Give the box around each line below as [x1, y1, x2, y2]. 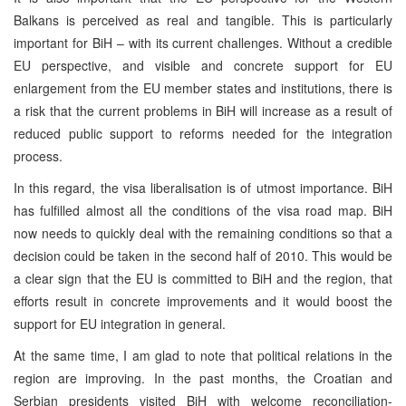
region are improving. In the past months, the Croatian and [14, 368, 392, 387]
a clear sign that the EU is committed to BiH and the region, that [14, 268, 392, 287]
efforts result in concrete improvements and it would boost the [14, 291, 392, 310]
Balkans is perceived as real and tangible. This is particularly [14, 10, 392, 29]
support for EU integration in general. [14, 314, 226, 333]
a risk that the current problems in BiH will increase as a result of [14, 101, 392, 120]
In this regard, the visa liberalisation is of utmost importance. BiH [14, 178, 392, 197]
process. [14, 146, 63, 165]
